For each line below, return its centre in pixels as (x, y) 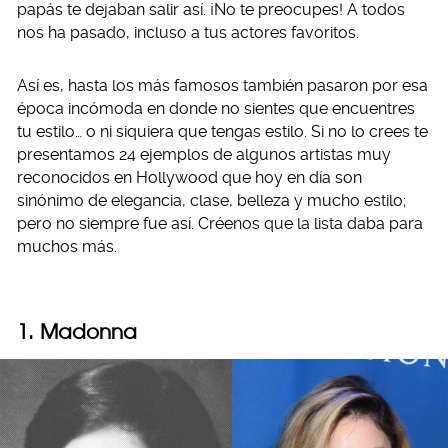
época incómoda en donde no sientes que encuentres (216, 108)
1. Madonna (77, 331)
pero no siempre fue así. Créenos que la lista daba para (220, 223)
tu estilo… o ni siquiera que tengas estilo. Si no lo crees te (222, 131)
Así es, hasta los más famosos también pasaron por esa (222, 85)
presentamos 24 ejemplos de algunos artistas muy (204, 154)
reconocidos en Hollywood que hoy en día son (189, 177)
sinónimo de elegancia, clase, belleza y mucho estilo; (211, 200)
